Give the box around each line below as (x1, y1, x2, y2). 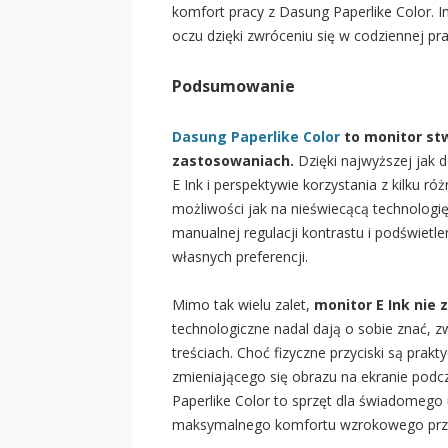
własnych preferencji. (172, 247, 308, 267)
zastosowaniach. (172, 151, 294, 171)
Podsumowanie (172, 75, 295, 98)
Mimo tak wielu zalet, (172, 295, 314, 315)
